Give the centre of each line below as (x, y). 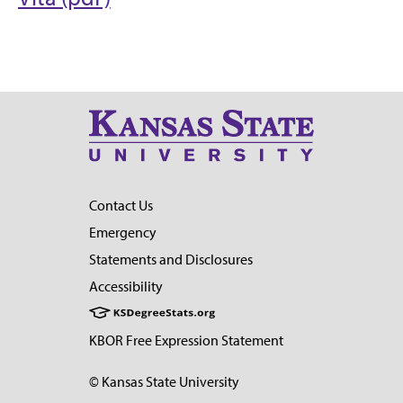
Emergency (123, 233)
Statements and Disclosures (171, 260)
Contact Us (121, 206)
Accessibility (126, 287)
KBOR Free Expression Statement (186, 341)
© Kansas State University (164, 382)
